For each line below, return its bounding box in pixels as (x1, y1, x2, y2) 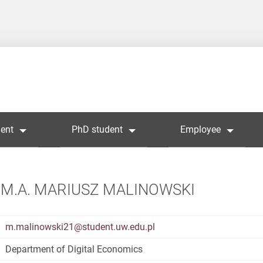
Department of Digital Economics (5, 244, 143, 255)
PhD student (71, 123, 123, 135)
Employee (180, 123, 221, 135)
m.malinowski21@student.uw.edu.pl (5, 221, 156, 232)
